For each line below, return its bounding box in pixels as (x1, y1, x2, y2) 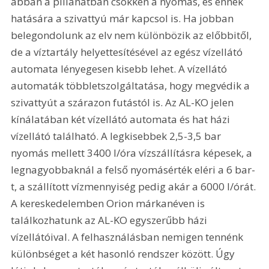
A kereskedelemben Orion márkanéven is (11, 196, 208, 211)
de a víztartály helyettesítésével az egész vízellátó (11, 45, 246, 59)
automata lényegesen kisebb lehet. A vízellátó (11, 62, 230, 76)
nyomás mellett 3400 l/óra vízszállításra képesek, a (11, 146, 255, 160)
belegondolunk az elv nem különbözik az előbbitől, (11, 28, 255, 43)
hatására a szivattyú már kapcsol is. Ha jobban (11, 11, 237, 26)
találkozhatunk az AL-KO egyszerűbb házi (11, 213, 210, 228)
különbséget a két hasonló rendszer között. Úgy (11, 247, 238, 261)
